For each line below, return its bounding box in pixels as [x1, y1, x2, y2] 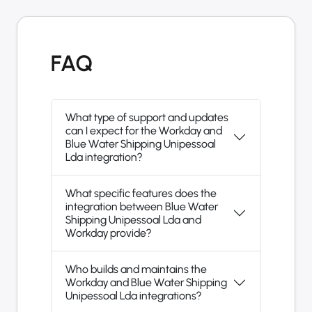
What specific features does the [65, 187, 217, 201]
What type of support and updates [65, 111, 228, 125]
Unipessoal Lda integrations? [139, 289, 201, 303]
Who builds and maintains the [65, 263, 207, 276]
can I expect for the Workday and [65, 124, 222, 138]
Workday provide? [65, 226, 151, 240]
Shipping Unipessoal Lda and [65, 213, 182, 227]
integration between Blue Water [65, 200, 218, 214]
